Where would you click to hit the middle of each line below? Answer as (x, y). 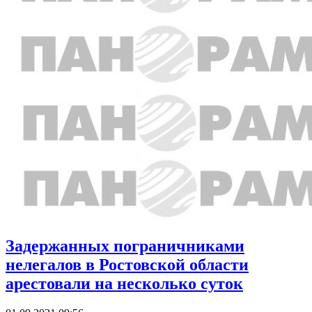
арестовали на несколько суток (124, 283)
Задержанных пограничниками (125, 245)
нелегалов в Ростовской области (127, 264)
